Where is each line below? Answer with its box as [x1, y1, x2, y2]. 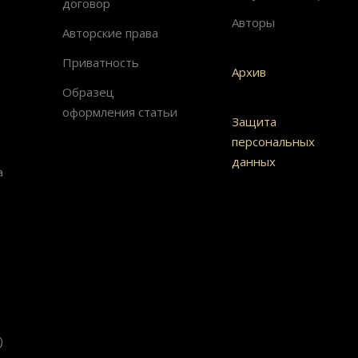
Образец [62, 83, 114, 100]
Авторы [231, 14, 275, 30]
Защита [231, 113, 276, 129]
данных [231, 153, 276, 169]
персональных [231, 133, 315, 149]
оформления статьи [62, 103, 177, 120]
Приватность [62, 54, 139, 70]
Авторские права [62, 24, 158, 41]
